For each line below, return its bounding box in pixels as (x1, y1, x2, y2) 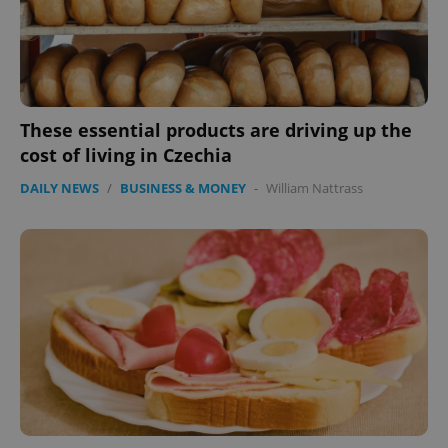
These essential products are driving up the (20, 117, 412, 142)
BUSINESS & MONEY (120, 178, 246, 197)
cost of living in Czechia (20, 142, 232, 167)
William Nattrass (266, 178, 363, 197)
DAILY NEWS (20, 178, 99, 197)
